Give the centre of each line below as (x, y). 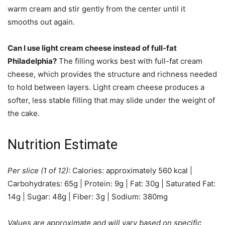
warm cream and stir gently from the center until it (96, 9)
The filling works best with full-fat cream (130, 61)
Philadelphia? (32, 61)
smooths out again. (41, 22)
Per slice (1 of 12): (39, 171)
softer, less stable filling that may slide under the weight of (111, 100)
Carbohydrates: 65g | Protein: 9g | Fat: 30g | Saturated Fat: (111, 184)
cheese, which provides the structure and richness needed (112, 74)
